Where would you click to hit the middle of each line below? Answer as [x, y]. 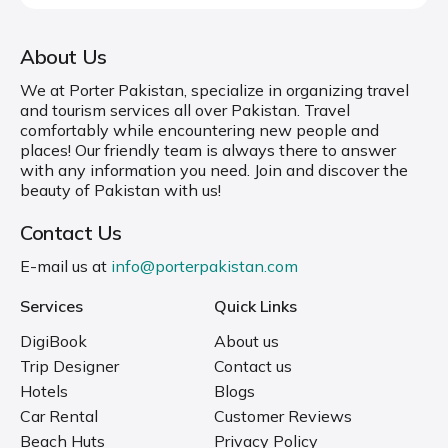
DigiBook [53, 341]
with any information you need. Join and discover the [214, 170]
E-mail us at [65, 266]
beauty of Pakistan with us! [120, 190]
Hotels [44, 391]
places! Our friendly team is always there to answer [208, 150]
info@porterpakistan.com [204, 266]
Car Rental [59, 416]
